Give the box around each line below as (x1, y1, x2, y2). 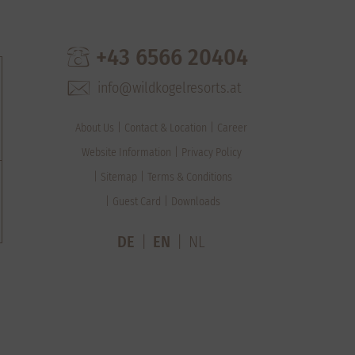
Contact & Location (124, 121, 207, 135)
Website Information (81, 146, 171, 159)
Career (217, 121, 247, 135)
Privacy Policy (181, 146, 242, 159)
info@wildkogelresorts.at (94, 79, 242, 97)
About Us (75, 121, 114, 135)
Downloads (171, 195, 220, 208)
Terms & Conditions (147, 170, 232, 184)
